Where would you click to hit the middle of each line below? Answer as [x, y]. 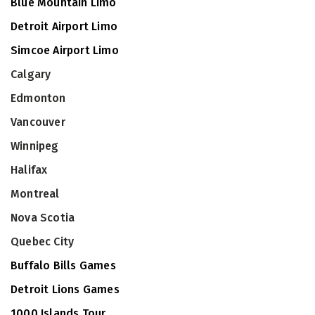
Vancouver [38, 122]
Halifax [29, 170]
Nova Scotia [43, 218]
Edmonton [38, 98]
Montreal [35, 194]
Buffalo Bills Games [63, 265]
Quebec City [43, 242]
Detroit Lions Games [65, 289]
